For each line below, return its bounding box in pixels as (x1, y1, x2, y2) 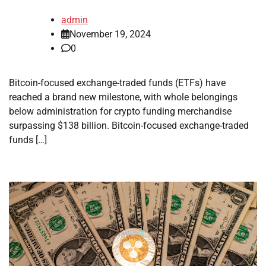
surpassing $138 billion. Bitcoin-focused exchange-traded (9, 120, 249, 132)
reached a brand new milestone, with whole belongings (9, 91, 237, 103)
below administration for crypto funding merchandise (9, 106, 232, 118)
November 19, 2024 (69, 28, 151, 40)
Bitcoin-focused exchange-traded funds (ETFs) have (9, 77, 226, 89)
